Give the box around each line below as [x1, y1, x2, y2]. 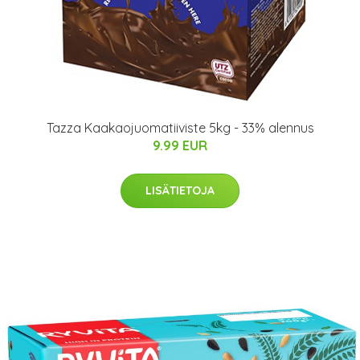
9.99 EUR [153, 137, 207, 153]
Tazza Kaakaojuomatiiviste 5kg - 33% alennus [46, 119, 314, 136]
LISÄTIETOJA [145, 182, 215, 198]
